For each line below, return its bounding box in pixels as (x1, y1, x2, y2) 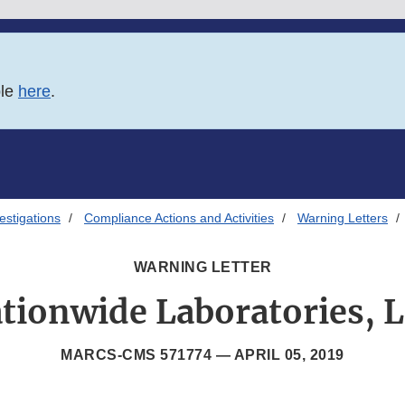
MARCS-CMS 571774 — (61, 347, 234, 363)
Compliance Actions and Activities (84, 211, 274, 226)
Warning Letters (297, 211, 388, 226)
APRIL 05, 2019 (233, 347, 344, 363)
